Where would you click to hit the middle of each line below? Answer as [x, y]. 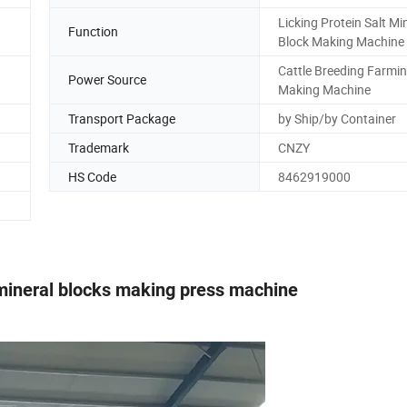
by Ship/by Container [337, 118]
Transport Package [122, 118]
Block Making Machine [341, 41]
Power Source [107, 80]
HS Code [92, 176]
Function [93, 32]
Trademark [99, 147]
